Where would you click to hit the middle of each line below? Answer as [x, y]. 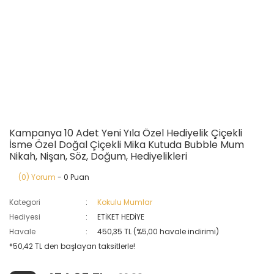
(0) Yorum [37, 177]
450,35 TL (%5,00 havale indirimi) [158, 231]
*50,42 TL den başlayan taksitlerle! [72, 246]
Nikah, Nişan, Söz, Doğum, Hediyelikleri [98, 156]
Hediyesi [25, 217]
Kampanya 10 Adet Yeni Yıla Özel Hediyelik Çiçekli [126, 133]
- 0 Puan [72, 177]
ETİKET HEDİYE [121, 217]
